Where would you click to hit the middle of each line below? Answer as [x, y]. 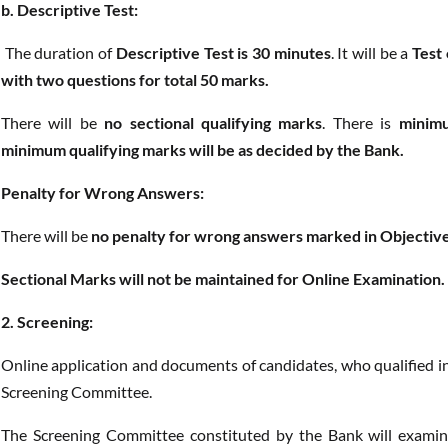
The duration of [58, 52]
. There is [360, 122]
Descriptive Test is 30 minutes [221, 52]
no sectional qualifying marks [213, 122]
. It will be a [371, 52]
